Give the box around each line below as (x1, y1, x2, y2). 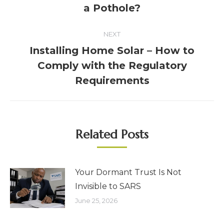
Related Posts (75, 127, 148, 142)
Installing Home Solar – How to (29, 44, 194, 57)
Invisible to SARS (75, 181, 141, 191)
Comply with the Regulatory (37, 59, 187, 72)
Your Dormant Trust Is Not (75, 167, 181, 177)
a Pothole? (83, 2, 140, 14)
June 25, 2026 (75, 196, 117, 205)
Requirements (74, 74, 149, 87)
